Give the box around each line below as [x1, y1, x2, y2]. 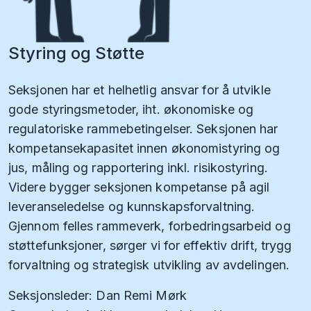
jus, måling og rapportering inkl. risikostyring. [8, 160, 268, 175]
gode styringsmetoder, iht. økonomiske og [8, 101, 254, 117]
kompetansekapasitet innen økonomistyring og [8, 140, 280, 155]
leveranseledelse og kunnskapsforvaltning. [8, 199, 255, 214]
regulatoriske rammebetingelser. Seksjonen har [8, 121, 278, 136]
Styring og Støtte [8, 42, 144, 63]
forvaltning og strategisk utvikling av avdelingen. [8, 257, 290, 272]
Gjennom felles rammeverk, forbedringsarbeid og [8, 218, 291, 233]
